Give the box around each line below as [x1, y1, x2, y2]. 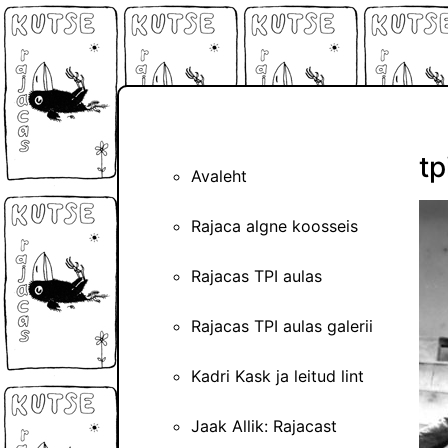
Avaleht [191, 166, 247, 187]
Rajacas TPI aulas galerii [191, 316, 373, 337]
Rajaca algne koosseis [191, 216, 358, 237]
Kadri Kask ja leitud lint [191, 366, 364, 387]
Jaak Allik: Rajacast [191, 416, 337, 437]
